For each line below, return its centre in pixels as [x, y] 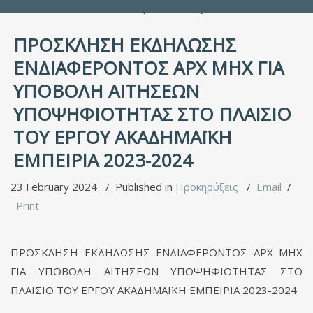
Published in [145, 187]
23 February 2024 [55, 187]
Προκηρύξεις [207, 187]
